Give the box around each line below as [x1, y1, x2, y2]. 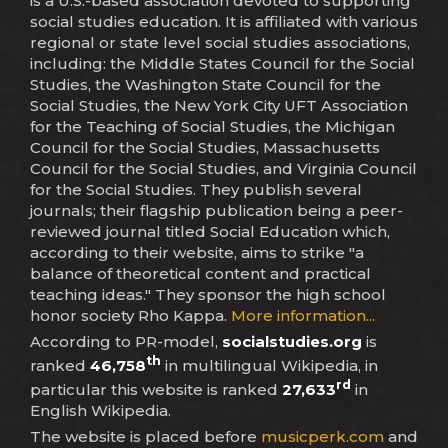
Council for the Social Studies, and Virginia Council [30, 158, 417, 178]
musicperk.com [261, 426, 384, 446]
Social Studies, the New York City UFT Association [30, 95, 408, 115]
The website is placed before [30, 426, 261, 446]
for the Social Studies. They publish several [30, 179, 362, 199]
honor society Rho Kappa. [30, 305, 231, 325]
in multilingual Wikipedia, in [161, 355, 378, 375]
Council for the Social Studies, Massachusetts [30, 137, 380, 157]
